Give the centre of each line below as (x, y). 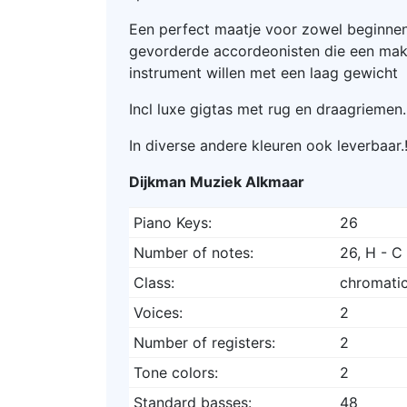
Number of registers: (204, 342)
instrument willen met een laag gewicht (266, 72)
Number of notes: (193, 252)
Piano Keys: (172, 222)
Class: (154, 282)
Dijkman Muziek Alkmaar (217, 181)
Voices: (158, 312)
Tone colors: (175, 372)
